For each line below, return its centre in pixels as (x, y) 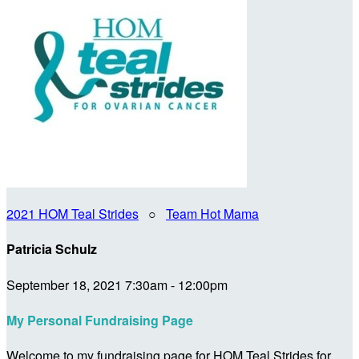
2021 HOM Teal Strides (73, 214)
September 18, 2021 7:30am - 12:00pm (117, 284)
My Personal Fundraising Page (100, 320)
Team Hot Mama (212, 214)
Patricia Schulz (52, 249)
